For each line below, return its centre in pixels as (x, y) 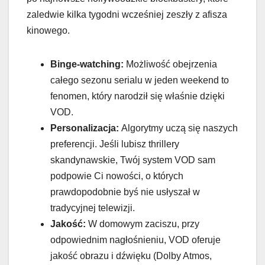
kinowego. (48, 31)
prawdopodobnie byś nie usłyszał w (125, 192)
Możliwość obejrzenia (170, 64)
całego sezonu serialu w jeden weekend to (140, 80)
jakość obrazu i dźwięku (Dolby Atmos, (131, 256)
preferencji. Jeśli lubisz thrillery (115, 144)
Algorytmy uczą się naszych (178, 128)
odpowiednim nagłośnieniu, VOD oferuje (135, 240)
